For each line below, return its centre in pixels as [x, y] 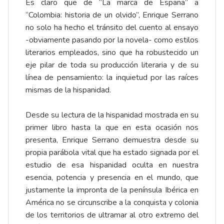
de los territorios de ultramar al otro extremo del [112, 215]
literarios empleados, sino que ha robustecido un [112, 53]
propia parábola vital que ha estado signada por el [112, 153]
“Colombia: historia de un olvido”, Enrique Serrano [112, 15]
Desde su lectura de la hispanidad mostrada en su [112, 115]
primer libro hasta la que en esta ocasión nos [112, 128]
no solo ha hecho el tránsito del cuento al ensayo [112, 28]
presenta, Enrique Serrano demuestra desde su [112, 140]
